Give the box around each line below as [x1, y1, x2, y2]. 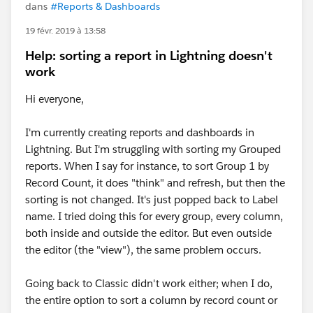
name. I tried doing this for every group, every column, [25, 210, 283, 223]
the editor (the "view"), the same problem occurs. [25, 243, 261, 256]
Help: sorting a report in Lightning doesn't [25, 48, 272, 64]
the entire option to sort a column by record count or [25, 293, 277, 307]
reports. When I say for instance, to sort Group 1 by [25, 159, 269, 173]
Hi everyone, [25, 92, 84, 105]
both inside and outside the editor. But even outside [25, 226, 272, 240]
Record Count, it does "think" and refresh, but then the [25, 176, 285, 189]
